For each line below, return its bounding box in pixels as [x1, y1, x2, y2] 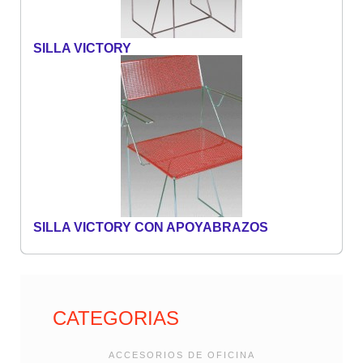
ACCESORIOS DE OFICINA [108, 350, 255, 361]
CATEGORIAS [53, 307, 179, 330]
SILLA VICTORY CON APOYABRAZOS [33, 220, 268, 235]
